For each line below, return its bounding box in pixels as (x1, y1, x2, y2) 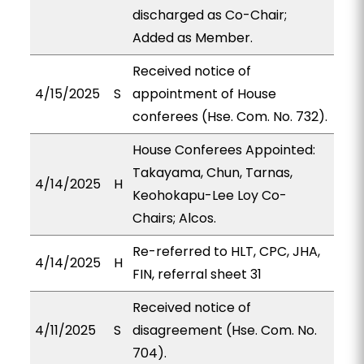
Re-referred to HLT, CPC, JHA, (132, 242, 320, 261)
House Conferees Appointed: (132, 141, 315, 159)
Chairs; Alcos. (132, 209, 216, 227)
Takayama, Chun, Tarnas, (132, 163, 292, 182)
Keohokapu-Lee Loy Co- (132, 186, 287, 205)
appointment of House (132, 84, 276, 103)
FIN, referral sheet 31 (132, 265, 262, 284)
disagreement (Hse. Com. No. (132, 321, 317, 340)
